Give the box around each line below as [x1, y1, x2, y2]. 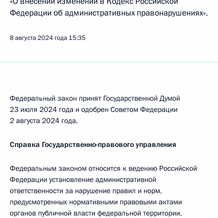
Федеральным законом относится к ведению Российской [10, 163, 197, 173]
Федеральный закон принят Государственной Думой [10, 93, 180, 103]
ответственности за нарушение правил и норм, [10, 186, 162, 196]
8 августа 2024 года [10, 34, 67, 42]
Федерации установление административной [10, 175, 156, 184]
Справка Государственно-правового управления [10, 140, 176, 149]
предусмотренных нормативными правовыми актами [10, 197, 182, 207]
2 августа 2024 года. [10, 116, 78, 126]
